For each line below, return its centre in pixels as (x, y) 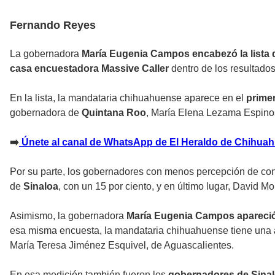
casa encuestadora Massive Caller (91, 68)
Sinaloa (41, 186)
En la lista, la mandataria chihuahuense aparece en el (128, 98)
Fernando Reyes (53, 25)
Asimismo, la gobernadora (68, 215)
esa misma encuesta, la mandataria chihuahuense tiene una (141, 230)
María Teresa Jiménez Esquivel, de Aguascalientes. (122, 245)
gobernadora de (46, 112)
